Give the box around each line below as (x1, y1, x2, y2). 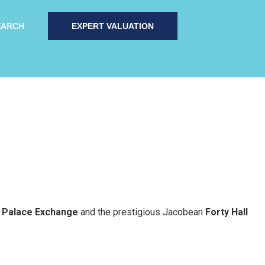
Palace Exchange (2, 206, 78, 218)
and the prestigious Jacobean (78, 206, 205, 218)
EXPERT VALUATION (72, 21, 154, 31)
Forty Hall (205, 206, 248, 218)
